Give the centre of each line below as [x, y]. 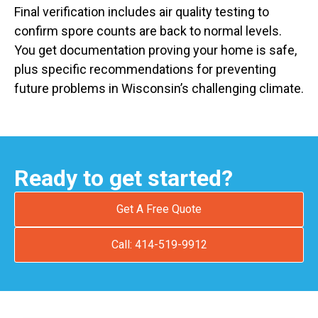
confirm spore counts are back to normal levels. [148, 31]
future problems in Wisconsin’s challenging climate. [159, 88]
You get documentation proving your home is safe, [155, 50]
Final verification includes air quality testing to [142, 11]
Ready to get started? [124, 178]
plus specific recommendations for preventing [145, 69]
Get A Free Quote [159, 209]
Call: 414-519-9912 [159, 244]
